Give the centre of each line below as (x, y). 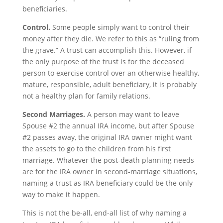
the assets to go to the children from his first (96, 149)
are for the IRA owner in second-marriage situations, (110, 171)
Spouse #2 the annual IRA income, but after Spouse (108, 126)
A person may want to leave (133, 114)
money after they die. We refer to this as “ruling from (111, 39)
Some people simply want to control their (120, 27)
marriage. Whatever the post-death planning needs (108, 160)
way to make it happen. (61, 194)
